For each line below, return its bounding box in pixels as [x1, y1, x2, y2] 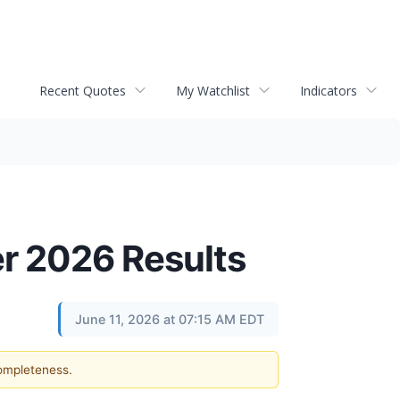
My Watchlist [176, 81, 250, 99]
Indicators [300, 81, 357, 99]
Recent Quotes [39, 81, 126, 99]
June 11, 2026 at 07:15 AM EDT [75, 312, 264, 327]
